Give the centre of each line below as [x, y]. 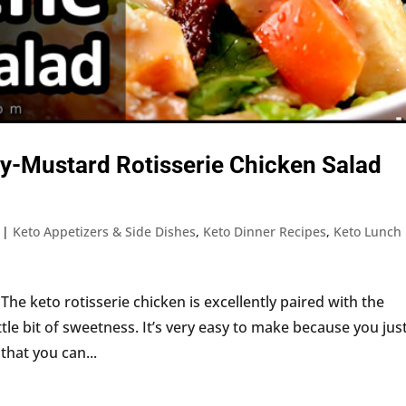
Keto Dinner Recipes [265, 231]
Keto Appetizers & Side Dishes [105, 231]
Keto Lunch [368, 231]
